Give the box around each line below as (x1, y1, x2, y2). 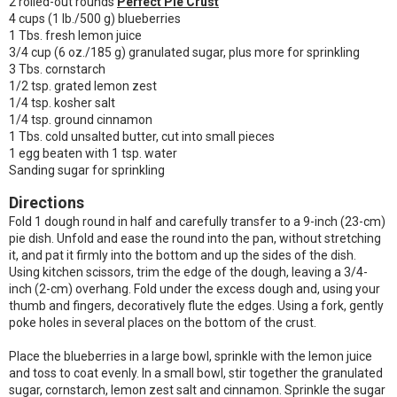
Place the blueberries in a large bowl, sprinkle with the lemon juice (9, 349, 372, 363)
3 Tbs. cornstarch (9, 62, 105, 76)
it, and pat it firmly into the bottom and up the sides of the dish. (9, 248, 356, 262)
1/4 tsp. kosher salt (9, 96, 115, 110)
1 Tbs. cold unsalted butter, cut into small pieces (9, 129, 275, 144)
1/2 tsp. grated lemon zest (9, 79, 157, 93)
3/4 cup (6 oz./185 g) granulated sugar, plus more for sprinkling (9, 45, 360, 59)
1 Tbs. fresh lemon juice (9, 28, 144, 43)
